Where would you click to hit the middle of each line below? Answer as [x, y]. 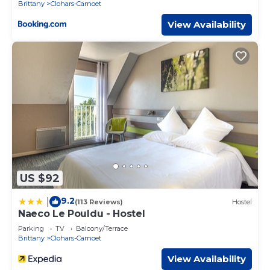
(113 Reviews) [99, 202]
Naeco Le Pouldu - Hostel [82, 214]
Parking [31, 229]
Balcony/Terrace [102, 229]
